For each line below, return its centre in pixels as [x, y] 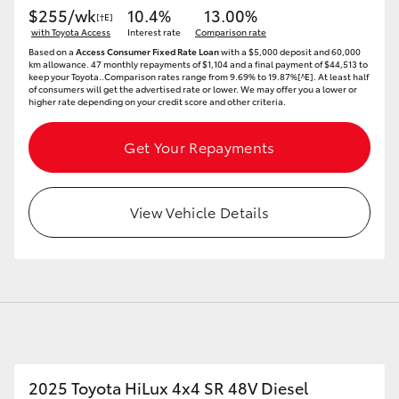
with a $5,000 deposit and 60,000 [290, 51]
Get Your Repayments [199, 147]
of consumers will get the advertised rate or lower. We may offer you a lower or [193, 89]
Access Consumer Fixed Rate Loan [147, 51]
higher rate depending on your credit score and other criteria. [157, 101]
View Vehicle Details [199, 212]
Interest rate [154, 32]
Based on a [52, 51]
